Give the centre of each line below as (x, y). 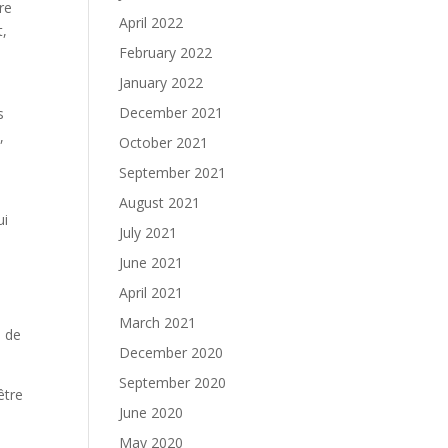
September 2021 (173, 172)
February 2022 (166, 52)
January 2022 (161, 82)
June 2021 (151, 262)
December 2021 (171, 112)
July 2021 (148, 232)
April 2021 (151, 292)
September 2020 (173, 382)
